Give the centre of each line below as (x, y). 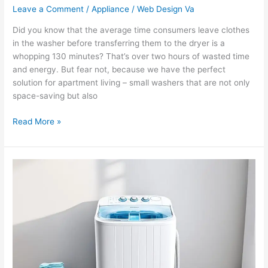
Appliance (111, 9)
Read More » (37, 121)
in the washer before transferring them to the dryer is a (119, 43)
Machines (31, 231)
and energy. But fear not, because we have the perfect (119, 69)
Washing (28, 218)
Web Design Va (166, 9)
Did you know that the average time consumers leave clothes (131, 30)
